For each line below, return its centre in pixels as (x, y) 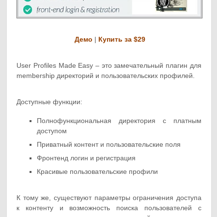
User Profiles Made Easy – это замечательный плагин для (109, 65)
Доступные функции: (50, 102)
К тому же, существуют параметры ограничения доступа (109, 198)
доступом (52, 131)
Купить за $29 (122, 39)
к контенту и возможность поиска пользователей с (109, 208)
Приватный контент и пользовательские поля (109, 144)
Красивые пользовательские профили (98, 171)
